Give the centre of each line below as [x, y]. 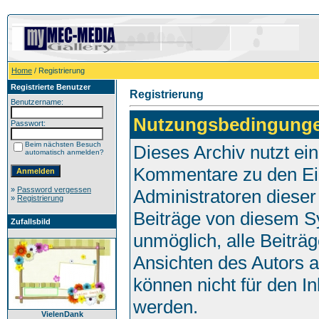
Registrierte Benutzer [51, 87]
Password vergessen [54, 189]
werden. [166, 307]
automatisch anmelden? [64, 152]
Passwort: [28, 123]
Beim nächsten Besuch [63, 144]
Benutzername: [37, 102]
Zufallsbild [31, 221]
